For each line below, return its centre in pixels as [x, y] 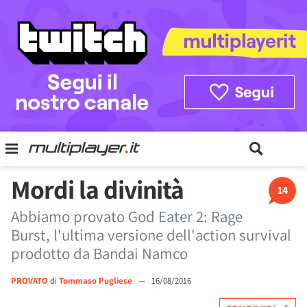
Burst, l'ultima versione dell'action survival [151, 235]
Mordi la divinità [97, 189]
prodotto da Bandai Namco [99, 254]
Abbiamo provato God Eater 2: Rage [127, 217]
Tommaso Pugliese [97, 281]
